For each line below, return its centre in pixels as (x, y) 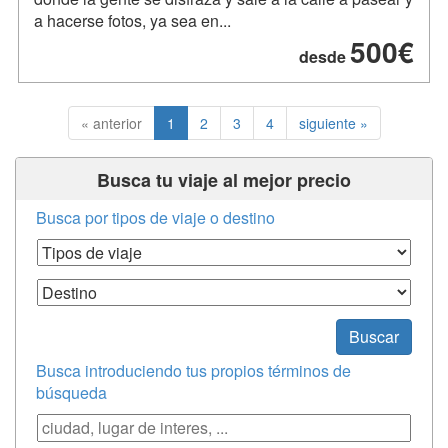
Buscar (374, 336)
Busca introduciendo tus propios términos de (193, 370)
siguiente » (333, 122)
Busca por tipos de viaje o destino (155, 217)
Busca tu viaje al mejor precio (224, 179)
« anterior (111, 122)
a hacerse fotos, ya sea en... (132, 20)
